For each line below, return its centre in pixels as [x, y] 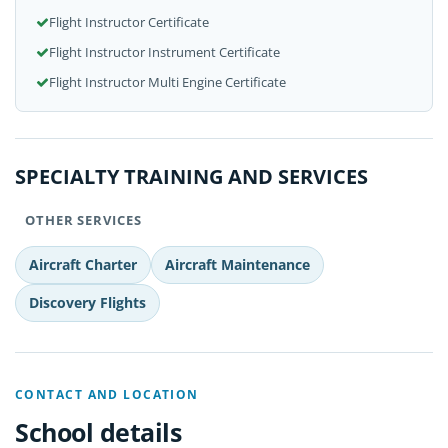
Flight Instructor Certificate [129, 22]
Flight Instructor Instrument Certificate [164, 52]
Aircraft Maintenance [237, 264]
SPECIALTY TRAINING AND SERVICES [191, 176]
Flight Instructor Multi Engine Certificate [167, 82]
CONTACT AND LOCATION [107, 394]
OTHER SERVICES [81, 220]
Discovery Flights [87, 302]
